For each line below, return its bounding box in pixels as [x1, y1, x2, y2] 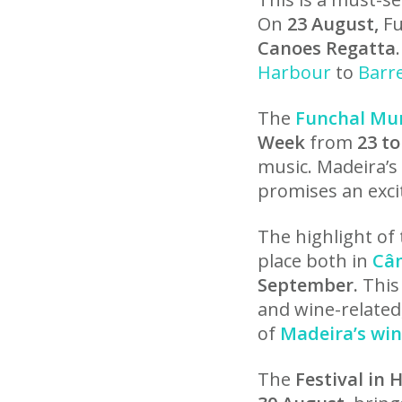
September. [258, 273, 358, 297]
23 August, [287, 12, 379, 36]
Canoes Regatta [258, 36, 396, 60]
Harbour [258, 60, 331, 84]
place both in [258, 249, 372, 273]
